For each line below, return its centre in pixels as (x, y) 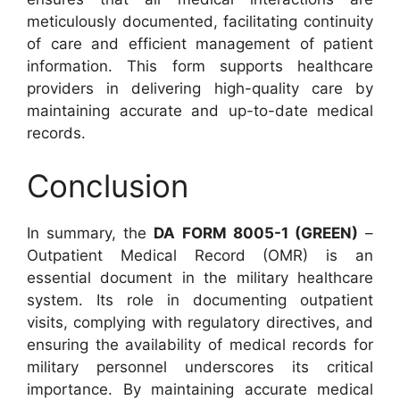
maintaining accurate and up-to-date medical (200, 110)
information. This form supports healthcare (200, 66)
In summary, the (91, 233)
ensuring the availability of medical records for (200, 345)
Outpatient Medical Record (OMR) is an (200, 255)
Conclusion (108, 186)
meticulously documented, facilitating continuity (200, 21)
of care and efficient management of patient (200, 43)
